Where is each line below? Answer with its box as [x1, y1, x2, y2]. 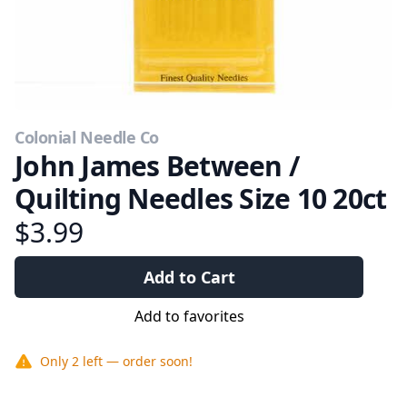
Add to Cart [143, 266, 235, 288]
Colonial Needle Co [15, 126, 159, 148]
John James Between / [15, 147, 299, 184]
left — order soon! [83, 352, 193, 370]
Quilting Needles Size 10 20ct [15, 180, 387, 217]
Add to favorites [134, 306, 244, 326]
